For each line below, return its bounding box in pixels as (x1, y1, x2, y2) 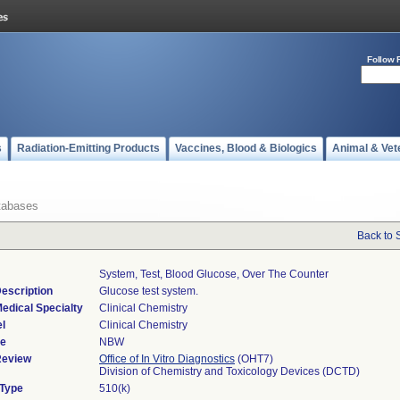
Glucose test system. (99, 285, 198, 297)
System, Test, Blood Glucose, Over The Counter (99, 268, 329, 280)
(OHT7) (235, 353, 273, 365)
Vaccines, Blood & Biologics (175, 142, 317, 154)
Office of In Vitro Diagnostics (99, 353, 235, 365)
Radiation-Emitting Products (17, 142, 160, 154)
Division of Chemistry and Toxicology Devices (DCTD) (99, 365, 360, 378)
